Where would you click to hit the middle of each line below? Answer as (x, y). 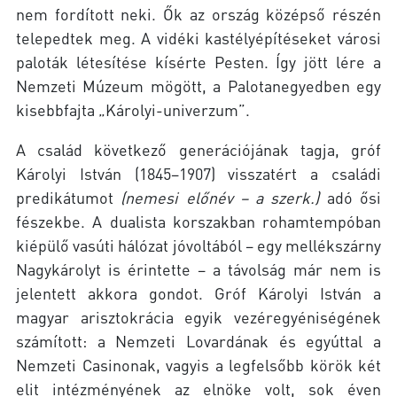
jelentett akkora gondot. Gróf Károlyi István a (198, 293)
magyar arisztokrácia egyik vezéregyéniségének (198, 317)
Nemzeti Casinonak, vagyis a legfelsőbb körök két (198, 365)
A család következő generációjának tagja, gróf (198, 150)
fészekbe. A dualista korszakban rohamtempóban (198, 222)
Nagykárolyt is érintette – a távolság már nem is (198, 269)
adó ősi (350, 198)
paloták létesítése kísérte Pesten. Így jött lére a (198, 62)
